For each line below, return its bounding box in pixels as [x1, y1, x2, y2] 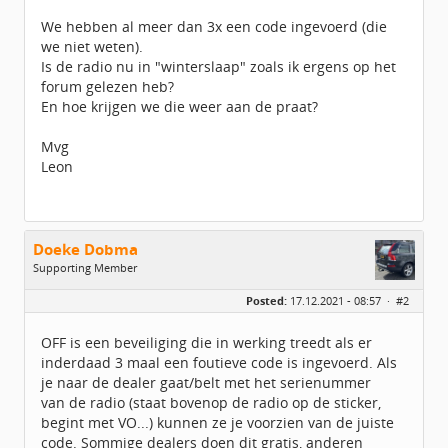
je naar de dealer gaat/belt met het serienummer [41, 373, 371, 392]
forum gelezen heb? [41, 77, 174, 96]
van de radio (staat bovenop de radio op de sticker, [41, 393, 381, 412]
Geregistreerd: [33, 310, 113, 325]
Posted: [246, 293, 287, 308]
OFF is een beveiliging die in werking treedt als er [41, 333, 372, 352]
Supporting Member [33, 260, 137, 275]
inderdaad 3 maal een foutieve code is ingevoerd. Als [41, 353, 397, 372]
